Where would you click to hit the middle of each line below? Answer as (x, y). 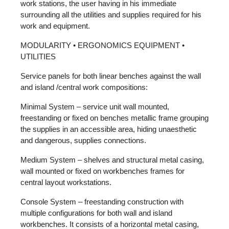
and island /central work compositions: (84, 87)
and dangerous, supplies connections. (83, 140)
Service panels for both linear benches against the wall (111, 76)
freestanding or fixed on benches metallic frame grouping (114, 118)
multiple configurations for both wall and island (96, 213)
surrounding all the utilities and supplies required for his (111, 14)
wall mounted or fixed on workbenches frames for (102, 171)
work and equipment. (55, 26)
